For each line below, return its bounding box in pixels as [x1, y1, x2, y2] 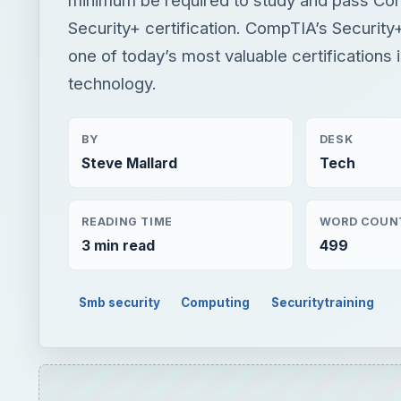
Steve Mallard [81, 155, 178, 173]
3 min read [81, 236, 156, 254]
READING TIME [81, 214, 173, 228]
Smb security [78, 294, 160, 310]
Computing [181, 294, 251, 310]
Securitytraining [271, 294, 375, 310]
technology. [68, 73, 157, 93]
